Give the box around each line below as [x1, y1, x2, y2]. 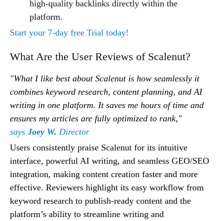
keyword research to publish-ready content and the [10, 195, 191, 206]
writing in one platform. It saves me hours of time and [10, 100, 204, 110]
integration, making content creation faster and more [10, 169, 198, 179]
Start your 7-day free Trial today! [10, 27, 129, 37]
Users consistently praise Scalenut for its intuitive [10, 142, 187, 152]
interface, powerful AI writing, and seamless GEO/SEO [10, 155, 209, 166]
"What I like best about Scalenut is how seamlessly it [10, 73, 199, 83]
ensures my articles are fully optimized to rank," [10, 113, 182, 123]
